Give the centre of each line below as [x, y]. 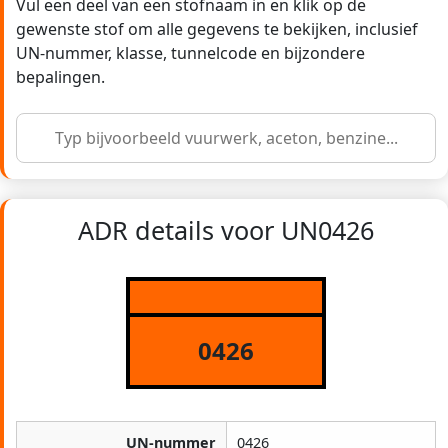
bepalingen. [60, 77]
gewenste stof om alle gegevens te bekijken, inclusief [217, 29]
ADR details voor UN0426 [226, 230]
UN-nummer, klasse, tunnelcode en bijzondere [190, 53]
